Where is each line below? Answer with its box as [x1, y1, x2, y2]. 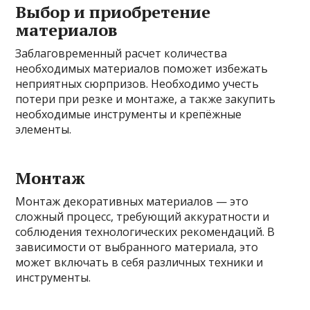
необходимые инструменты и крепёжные [15, 107, 242, 122]
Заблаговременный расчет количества [15, 46, 228, 61]
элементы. [15, 122, 72, 137]
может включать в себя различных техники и [15, 255, 264, 270]
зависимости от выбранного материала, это [15, 239, 259, 255]
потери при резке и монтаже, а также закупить [15, 91, 276, 107]
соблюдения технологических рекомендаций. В [15, 224, 275, 239]
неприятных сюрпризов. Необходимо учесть [15, 76, 259, 91]
